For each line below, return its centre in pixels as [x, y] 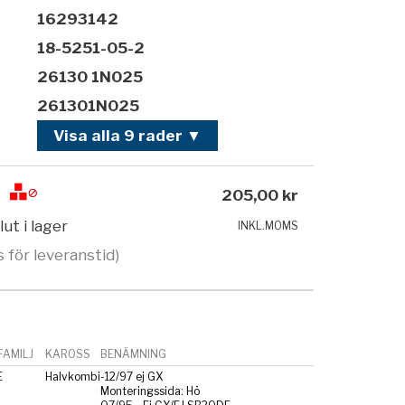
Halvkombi [72, 376]
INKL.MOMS [268, 226]
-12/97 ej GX [131, 376]
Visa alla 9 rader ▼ [128, 136]
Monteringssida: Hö [150, 391]
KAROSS [67, 353]
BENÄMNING [133, 353]
